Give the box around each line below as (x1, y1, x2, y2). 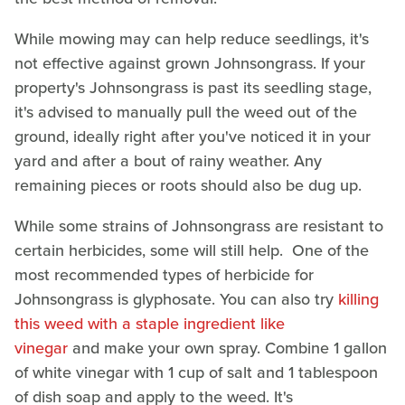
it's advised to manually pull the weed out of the (14, 100, 357, 125)
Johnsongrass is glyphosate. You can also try (14, 287, 338, 312)
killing (338, 287, 379, 312)
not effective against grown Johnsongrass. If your (14, 52, 365, 76)
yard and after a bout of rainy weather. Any (14, 149, 322, 174)
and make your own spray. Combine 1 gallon (68, 336, 387, 361)
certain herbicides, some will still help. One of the (14, 239, 369, 263)
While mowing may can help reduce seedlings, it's (14, 27, 369, 52)
